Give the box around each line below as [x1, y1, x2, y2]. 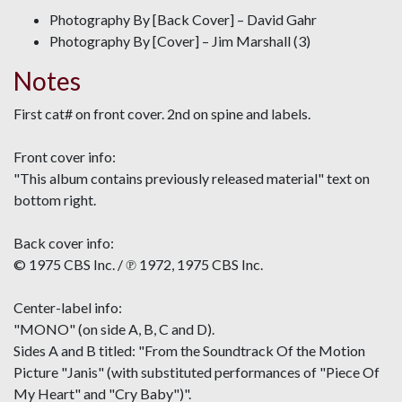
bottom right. [13, 191, 96, 209]
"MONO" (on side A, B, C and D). [13, 320, 214, 338]
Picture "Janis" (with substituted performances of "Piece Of [13, 363, 380, 381]
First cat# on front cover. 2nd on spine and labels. [13, 105, 310, 123]
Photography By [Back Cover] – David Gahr [49, 11, 317, 29]
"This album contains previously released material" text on [13, 170, 370, 188]
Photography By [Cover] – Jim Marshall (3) [49, 32, 310, 50]
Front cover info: [13, 148, 116, 166]
